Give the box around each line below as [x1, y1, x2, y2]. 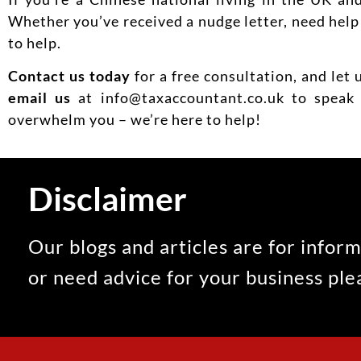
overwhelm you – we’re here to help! [8, 110, 261, 129]
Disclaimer [28, 179, 187, 219]
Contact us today [8, 67, 131, 85]
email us [8, 89, 72, 107]
